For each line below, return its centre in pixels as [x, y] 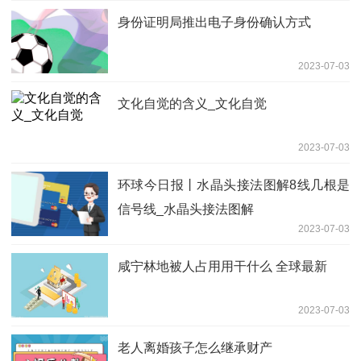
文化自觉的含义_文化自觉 [192, 104]
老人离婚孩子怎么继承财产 [195, 348]
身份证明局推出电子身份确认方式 [214, 23]
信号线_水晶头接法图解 [186, 210]
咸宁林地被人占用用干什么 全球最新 [222, 267]
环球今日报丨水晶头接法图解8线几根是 [234, 185]
